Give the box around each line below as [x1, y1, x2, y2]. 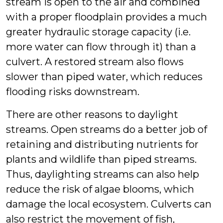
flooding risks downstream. [6, 85, 139, 98]
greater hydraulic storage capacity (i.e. [6, 25, 191, 38]
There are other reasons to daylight [6, 108, 178, 120]
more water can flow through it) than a [6, 40, 196, 53]
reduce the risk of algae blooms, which [6, 183, 194, 195]
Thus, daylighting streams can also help [6, 168, 199, 180]
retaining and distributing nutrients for [6, 138, 199, 150]
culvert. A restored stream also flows [6, 55, 184, 68]
